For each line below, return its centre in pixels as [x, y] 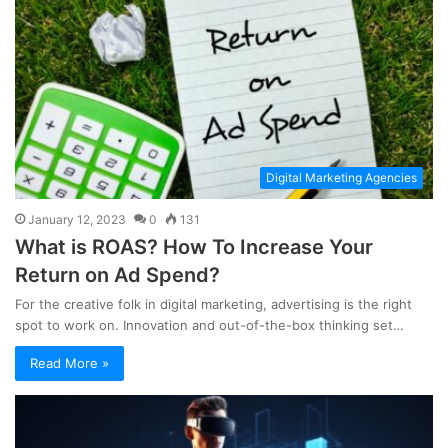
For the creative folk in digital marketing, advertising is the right [213, 303]
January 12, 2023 [77, 219]
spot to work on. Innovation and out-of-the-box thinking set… [209, 324]
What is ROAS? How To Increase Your [194, 246]
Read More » [69, 362]
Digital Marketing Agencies [341, 177]
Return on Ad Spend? [117, 274]
